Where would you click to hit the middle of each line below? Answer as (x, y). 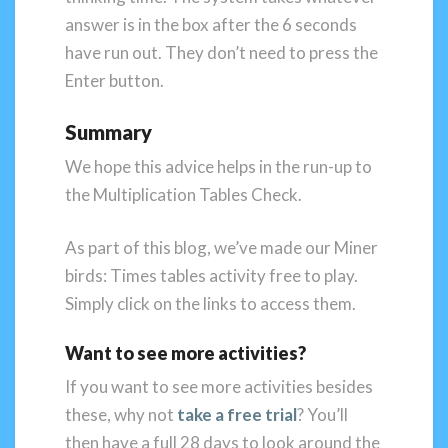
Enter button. (114, 81)
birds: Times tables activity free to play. (211, 276)
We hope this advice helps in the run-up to (218, 166)
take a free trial (237, 414)
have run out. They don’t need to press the (221, 53)
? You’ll (322, 414)
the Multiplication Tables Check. (183, 194)
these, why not (121, 414)
